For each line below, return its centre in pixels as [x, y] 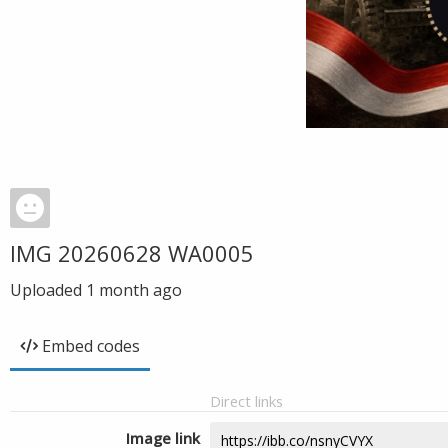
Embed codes [91, 346]
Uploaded [48, 290]
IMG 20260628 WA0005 [132, 253]
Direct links [246, 401]
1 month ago [134, 290]
